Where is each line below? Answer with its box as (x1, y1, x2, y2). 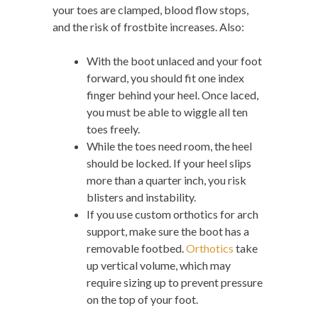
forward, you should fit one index (87, 71, 244, 85)
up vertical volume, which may (87, 258, 231, 273)
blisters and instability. (87, 190, 196, 204)
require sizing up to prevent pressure (87, 275, 263, 290)
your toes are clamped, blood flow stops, (53, 3, 248, 17)
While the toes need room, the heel (87, 139, 252, 153)
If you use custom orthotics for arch (87, 207, 258, 221)
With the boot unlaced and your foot (87, 54, 262, 68)
